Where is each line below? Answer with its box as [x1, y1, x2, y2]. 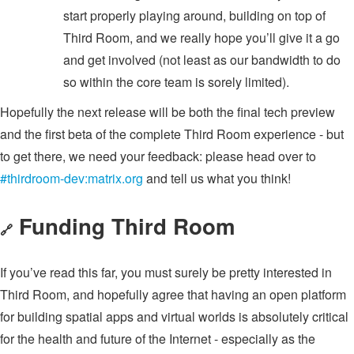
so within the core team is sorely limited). [63, 73, 289, 92]
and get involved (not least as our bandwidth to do [63, 51, 341, 70]
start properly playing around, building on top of [63, 6, 326, 25]
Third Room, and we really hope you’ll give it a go [63, 28, 340, 47]
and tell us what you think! [143, 169, 291, 188]
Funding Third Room [19, 209, 235, 241]
